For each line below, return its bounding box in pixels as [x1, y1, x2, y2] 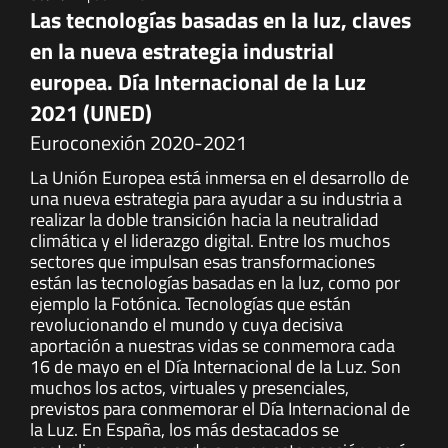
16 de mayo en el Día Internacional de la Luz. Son [30, 353, 401, 380]
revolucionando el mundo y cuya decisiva [30, 311, 343, 338]
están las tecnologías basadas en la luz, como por [30, 269, 400, 296]
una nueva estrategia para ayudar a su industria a [30, 185, 402, 212]
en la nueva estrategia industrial [30, 34, 334, 68]
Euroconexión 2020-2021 [30, 127, 247, 158]
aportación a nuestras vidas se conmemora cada [30, 332, 395, 359]
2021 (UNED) [30, 96, 152, 130]
